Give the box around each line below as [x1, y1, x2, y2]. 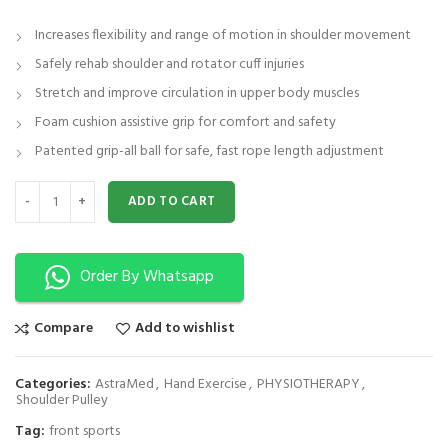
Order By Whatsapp [80, 264, 214, 291]
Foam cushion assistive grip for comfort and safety [35, 111, 336, 135]
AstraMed [95, 373, 154, 397]
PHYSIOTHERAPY [257, 373, 360, 397]
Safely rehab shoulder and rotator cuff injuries [35, 53, 304, 77]
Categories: [15, 373, 94, 397]
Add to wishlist [135, 317, 235, 341]
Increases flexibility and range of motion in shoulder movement [35, 24, 411, 48]
